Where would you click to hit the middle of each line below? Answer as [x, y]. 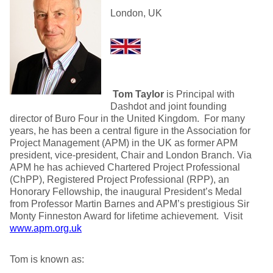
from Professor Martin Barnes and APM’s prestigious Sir [129, 204]
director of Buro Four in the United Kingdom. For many [127, 119]
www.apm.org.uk [46, 228]
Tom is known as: [47, 259]
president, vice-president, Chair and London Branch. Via [131, 155]
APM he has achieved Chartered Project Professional [125, 167]
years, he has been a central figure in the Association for [130, 131]
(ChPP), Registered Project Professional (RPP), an [119, 179]
